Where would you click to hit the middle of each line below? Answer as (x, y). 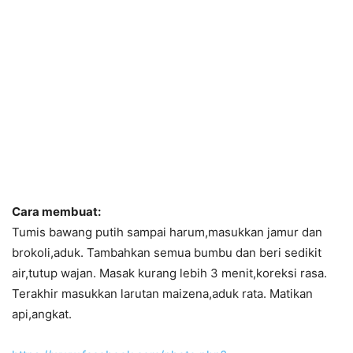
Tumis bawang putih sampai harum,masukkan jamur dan (167, 232)
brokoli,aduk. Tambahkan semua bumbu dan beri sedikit (167, 253)
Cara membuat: (56, 212)
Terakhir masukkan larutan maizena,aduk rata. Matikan (162, 294)
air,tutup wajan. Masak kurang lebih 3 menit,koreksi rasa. (169, 273)
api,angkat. (42, 314)
